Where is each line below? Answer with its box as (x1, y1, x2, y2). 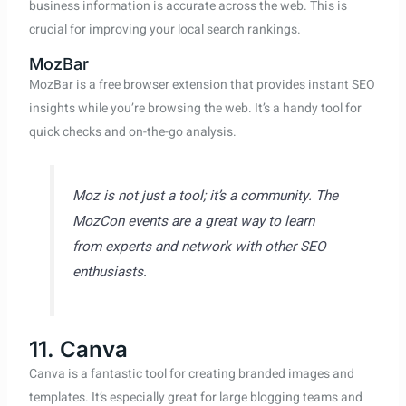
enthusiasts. (72, 261, 147, 282)
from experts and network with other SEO (72, 236, 326, 256)
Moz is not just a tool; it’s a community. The (72, 185, 338, 206)
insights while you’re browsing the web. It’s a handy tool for (28, 98, 362, 118)
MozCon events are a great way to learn (72, 210, 314, 231)
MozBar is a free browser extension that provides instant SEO (28, 74, 375, 94)
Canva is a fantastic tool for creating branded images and (28, 364, 354, 384)
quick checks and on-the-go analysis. (28, 121, 237, 141)
